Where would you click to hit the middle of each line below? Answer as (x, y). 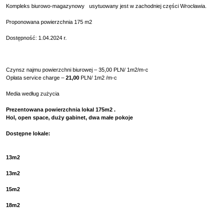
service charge (42, 77)
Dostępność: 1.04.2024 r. (36, 38)
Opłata (15, 77)
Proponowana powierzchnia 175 (45, 22)
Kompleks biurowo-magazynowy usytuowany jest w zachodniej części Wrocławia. (106, 6)
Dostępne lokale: (28, 133)
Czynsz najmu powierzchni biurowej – (52, 69)
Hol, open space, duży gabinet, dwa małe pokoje (69, 117)
